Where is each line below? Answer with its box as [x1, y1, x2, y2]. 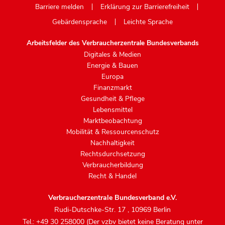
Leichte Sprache [124, 17, 173, 27]
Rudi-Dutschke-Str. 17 [54, 205, 128, 215]
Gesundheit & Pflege [80, 94, 145, 104]
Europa [101, 72, 124, 82]
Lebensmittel [92, 105, 133, 115]
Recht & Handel [88, 171, 137, 181]
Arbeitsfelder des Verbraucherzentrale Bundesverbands [26, 38, 199, 48]
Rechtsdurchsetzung [80, 149, 145, 159]
